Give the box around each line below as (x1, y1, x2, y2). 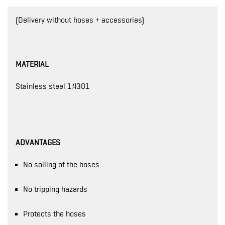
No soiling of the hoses (23, 160, 99, 169)
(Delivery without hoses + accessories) (16, 16, 144, 25)
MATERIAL (16, 60, 49, 69)
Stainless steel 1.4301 (16, 82, 89, 91)
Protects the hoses (23, 209, 86, 218)
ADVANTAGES (16, 138, 60, 147)
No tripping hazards (23, 185, 87, 194)
